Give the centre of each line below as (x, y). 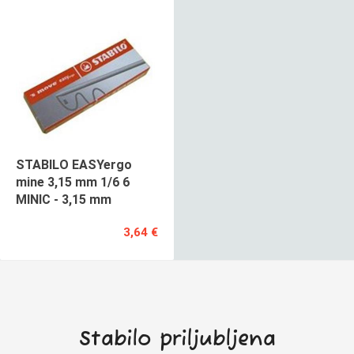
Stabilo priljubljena (177, 339)
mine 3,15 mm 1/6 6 (73, 182)
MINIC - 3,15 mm (64, 199)
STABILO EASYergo (74, 164)
